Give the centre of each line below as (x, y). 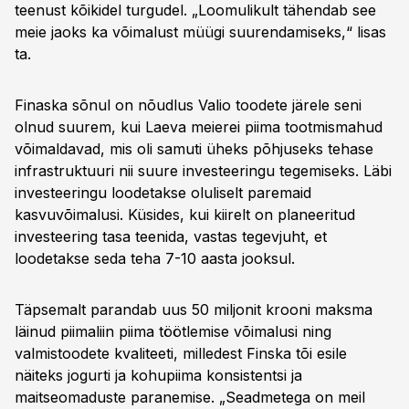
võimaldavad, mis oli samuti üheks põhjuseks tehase (194, 149)
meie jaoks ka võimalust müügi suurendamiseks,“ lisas (200, 32)
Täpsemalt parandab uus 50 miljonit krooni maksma (194, 309)
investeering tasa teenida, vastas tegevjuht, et (171, 236)
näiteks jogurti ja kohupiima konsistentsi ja (158, 375)
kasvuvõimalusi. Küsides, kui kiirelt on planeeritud (185, 215)
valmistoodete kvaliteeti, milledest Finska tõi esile (181, 353)
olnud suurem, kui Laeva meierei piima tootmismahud (199, 127)
